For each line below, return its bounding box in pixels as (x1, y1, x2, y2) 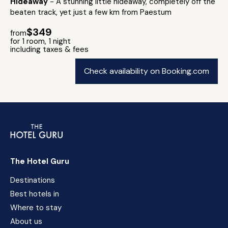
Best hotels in (10, 189, 59, 199)
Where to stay (10, 203, 62, 213)
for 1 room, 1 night (10, 36, 71, 46)
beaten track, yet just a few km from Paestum (10, 7, 172, 17)
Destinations (10, 175, 55, 185)
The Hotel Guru (10, 156, 69, 166)
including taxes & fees (10, 44, 89, 54)
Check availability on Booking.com (84, 66, 209, 76)
